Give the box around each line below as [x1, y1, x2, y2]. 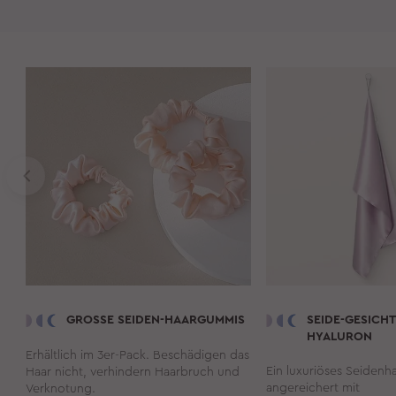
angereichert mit [266, 381, 361, 394]
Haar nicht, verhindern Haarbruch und [26, 365, 240, 378]
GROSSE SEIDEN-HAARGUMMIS [66, 313, 246, 326]
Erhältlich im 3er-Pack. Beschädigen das [26, 348, 250, 362]
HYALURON [307, 330, 373, 343]
